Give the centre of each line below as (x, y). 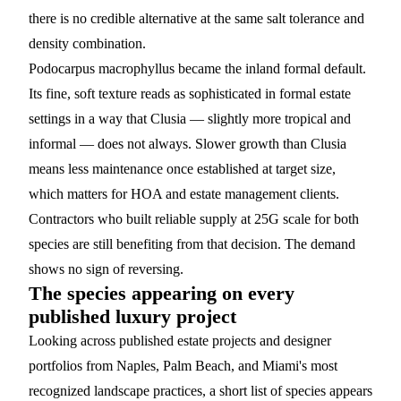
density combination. (87, 43)
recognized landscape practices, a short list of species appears (200, 391)
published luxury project (132, 316)
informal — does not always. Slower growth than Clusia (188, 144)
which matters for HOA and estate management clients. (184, 194)
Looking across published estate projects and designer (180, 341)
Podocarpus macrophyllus (102, 68)
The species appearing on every (162, 293)
